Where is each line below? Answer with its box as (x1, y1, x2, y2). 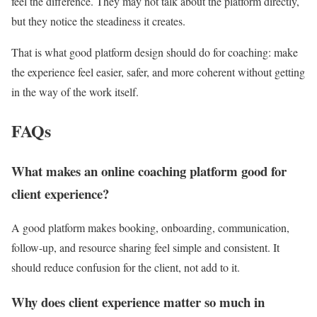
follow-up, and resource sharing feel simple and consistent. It (11, 240, 279, 255)
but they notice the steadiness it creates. (11, 13, 185, 28)
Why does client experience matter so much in (11, 292, 265, 312)
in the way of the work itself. (11, 83, 142, 99)
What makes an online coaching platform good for (11, 161, 287, 180)
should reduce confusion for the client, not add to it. (11, 260, 243, 275)
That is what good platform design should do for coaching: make (11, 44, 298, 59)
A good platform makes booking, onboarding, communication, (11, 220, 289, 236)
